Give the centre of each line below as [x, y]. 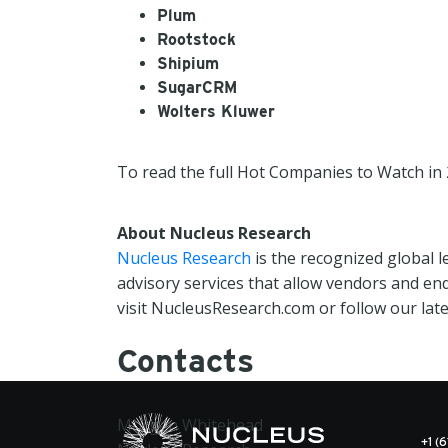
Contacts [185, 360]
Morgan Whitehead [190, 425]
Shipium [188, 63]
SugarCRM [197, 87]
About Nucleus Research [214, 233]
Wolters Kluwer [216, 111]
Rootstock [196, 39]
